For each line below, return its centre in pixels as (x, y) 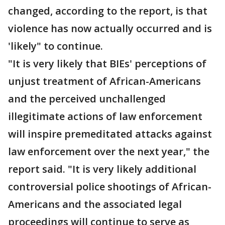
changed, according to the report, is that (108, 11)
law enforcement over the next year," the (109, 152)
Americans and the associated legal (95, 204)
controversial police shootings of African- (110, 187)
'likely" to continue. (55, 46)
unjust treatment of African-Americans (104, 81)
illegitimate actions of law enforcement (105, 117)
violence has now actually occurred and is (110, 29)
